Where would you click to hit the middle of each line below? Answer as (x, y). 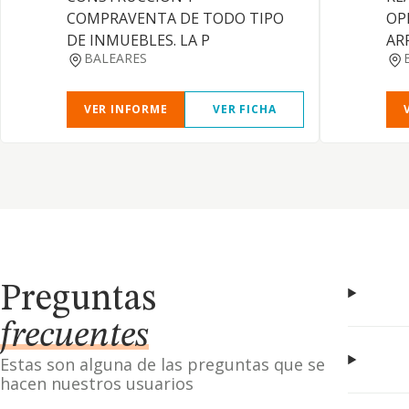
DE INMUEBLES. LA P (138, 40)
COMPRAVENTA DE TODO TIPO (175, 18)
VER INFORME (126, 109)
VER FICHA (245, 109)
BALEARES (115, 58)
